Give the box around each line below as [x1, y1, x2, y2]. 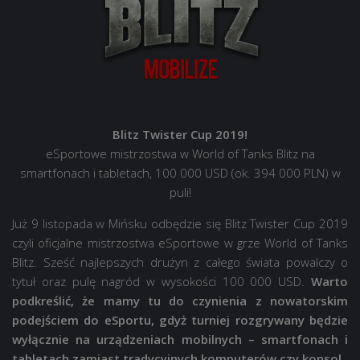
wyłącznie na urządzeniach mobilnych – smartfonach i [12, 331, 348, 347]
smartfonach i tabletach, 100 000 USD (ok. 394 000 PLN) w [19, 165, 341, 181]
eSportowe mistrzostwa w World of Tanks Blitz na [45, 145, 315, 162]
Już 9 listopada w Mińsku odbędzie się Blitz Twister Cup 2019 [12, 215, 348, 231]
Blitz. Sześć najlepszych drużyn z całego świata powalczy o [12, 254, 348, 270]
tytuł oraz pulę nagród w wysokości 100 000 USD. [12, 273, 311, 289]
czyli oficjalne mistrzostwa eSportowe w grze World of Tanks [12, 235, 348, 251]
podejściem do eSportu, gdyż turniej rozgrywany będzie [12, 312, 348, 328]
